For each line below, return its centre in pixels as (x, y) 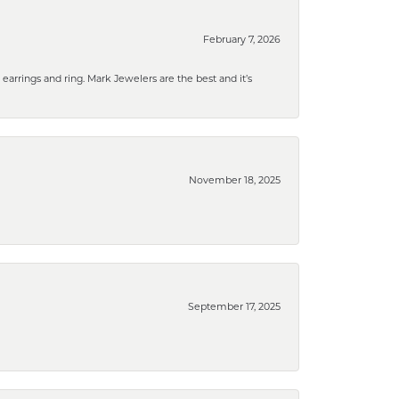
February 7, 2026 (242, 39)
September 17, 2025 (234, 306)
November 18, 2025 (235, 179)
